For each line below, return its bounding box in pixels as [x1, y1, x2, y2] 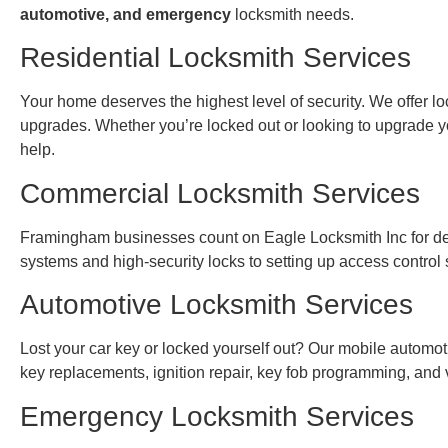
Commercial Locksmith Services [20, 177, 420, 209]
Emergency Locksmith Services [20, 400, 414, 432]
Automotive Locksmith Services [20, 289, 413, 321]
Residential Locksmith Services [20, 42, 411, 74]
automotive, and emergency [20, 6, 231, 23]
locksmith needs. [231, 6, 354, 23]
